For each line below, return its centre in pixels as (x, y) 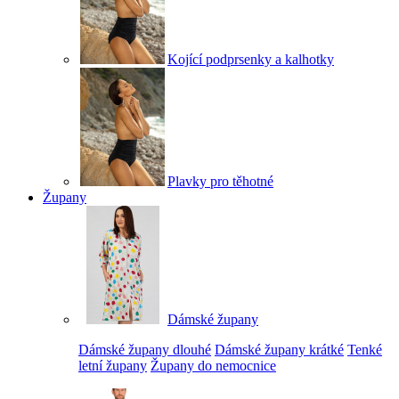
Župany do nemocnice (213, 365)
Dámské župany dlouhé (145, 349)
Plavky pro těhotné (220, 181)
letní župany (113, 365)
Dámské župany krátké (279, 349)
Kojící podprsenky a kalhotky (251, 59)
